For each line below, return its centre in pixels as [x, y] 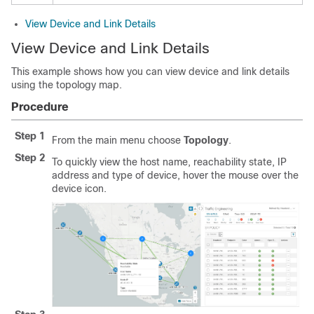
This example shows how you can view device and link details [150, 72]
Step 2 [30, 158]
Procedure [40, 107]
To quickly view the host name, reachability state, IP [169, 162]
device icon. [79, 189]
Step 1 [30, 136]
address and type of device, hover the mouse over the [175, 176]
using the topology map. [67, 85]
